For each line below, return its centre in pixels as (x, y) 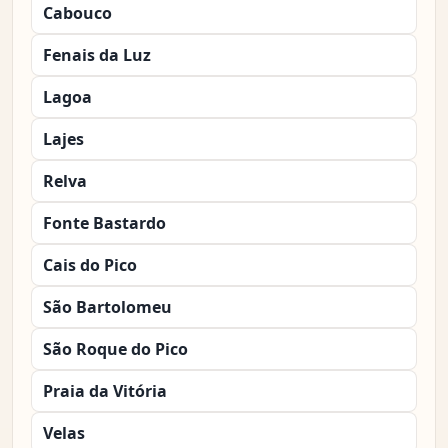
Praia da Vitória (105, 391)
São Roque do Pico (115, 349)
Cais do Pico (90, 265)
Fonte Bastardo (104, 223)
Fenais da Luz (97, 55)
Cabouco (77, 13)
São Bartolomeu (107, 307)
